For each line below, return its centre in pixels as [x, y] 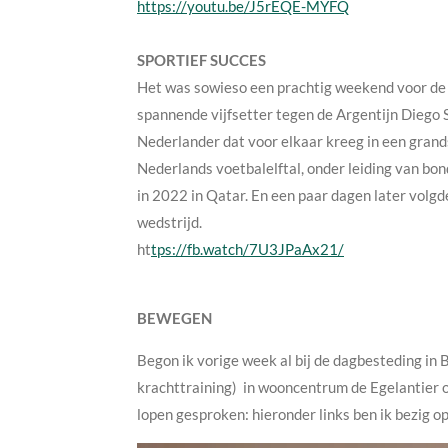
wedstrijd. [169, 221]
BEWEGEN [174, 317]
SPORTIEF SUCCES [201, 59]
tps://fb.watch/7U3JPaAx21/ [247, 248]
